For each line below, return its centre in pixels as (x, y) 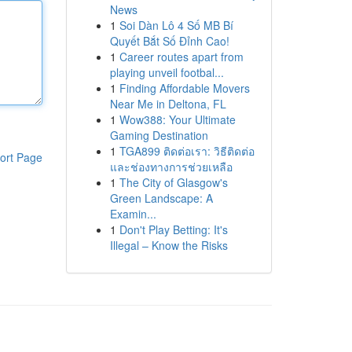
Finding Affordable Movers (184, 88)
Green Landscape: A (161, 198)
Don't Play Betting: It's (173, 229)
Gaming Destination (159, 135)
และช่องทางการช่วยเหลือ (171, 167)
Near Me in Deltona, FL (168, 104)
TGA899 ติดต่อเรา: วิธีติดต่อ (187, 151)
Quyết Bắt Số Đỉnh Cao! (169, 41)
